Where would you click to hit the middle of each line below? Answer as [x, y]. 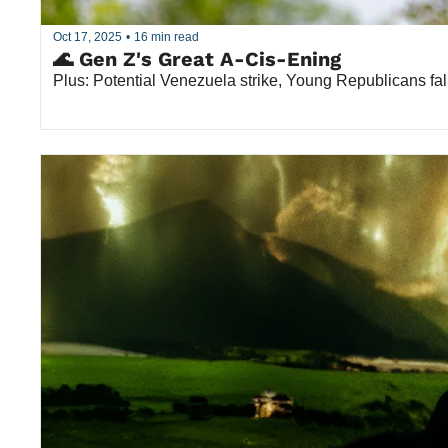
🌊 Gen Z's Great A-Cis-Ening [197, 58]
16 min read [166, 37]
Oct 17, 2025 [87, 37]
